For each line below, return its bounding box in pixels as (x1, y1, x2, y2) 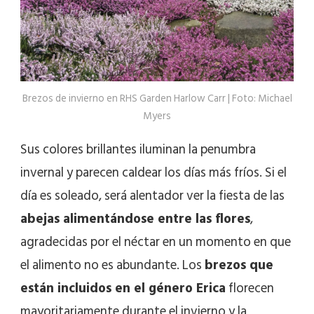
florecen (226, 277, 274, 299)
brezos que (205, 254, 273, 276)
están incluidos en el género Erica (20, 277, 226, 299)
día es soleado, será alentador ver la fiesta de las (20, 184, 285, 207)
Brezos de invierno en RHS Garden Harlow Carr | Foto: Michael (22, 90, 292, 107)
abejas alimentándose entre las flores (20, 207, 250, 230)
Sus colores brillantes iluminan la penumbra (20, 138, 256, 161)
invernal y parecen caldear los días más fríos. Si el (20, 161, 287, 184)
